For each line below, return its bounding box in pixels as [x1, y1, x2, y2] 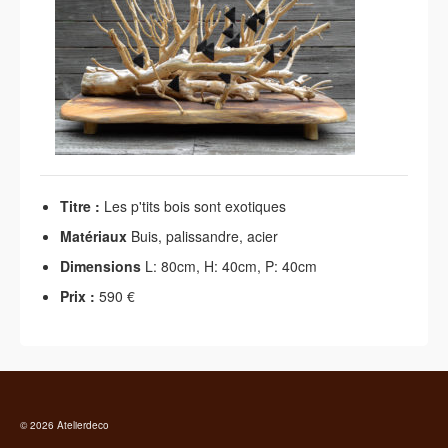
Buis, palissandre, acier [127, 226, 278, 246]
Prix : [60, 286, 95, 306]
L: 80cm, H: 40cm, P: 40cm [141, 256, 317, 276]
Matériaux [60, 226, 127, 246]
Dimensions [60, 256, 141, 276]
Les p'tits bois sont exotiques [100, 196, 286, 216]
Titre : [60, 196, 100, 216]
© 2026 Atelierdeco [20, 418, 109, 432]
